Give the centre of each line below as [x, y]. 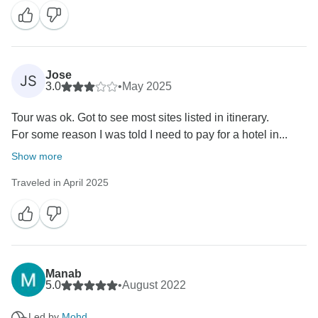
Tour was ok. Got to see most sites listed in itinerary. [140, 118]
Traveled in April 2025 [60, 183]
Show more [37, 157]
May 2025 [147, 87]
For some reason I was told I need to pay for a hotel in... [149, 135]
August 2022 [154, 285]
